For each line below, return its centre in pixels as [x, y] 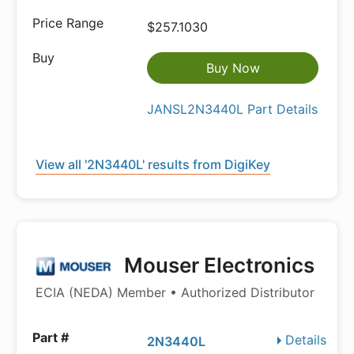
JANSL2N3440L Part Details [233, 109]
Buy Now [233, 68]
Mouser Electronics [217, 265]
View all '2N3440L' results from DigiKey [153, 165]
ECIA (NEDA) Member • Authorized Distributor [175, 293]
